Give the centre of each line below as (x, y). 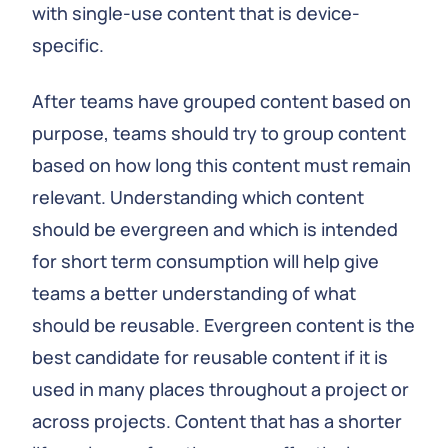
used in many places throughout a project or (220, 389)
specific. (68, 45)
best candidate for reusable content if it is (210, 357)
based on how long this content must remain (221, 165)
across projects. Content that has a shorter (217, 421)
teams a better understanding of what (194, 293)
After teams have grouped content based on (221, 101)
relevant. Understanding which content (198, 197)
